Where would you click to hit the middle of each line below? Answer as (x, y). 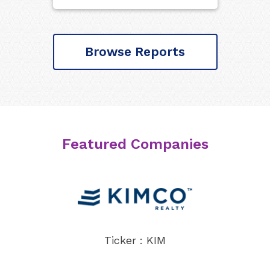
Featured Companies (135, 144)
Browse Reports (135, 52)
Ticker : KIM (135, 240)
